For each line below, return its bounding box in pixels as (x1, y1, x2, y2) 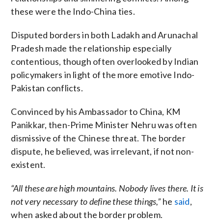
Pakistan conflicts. (11, 82, 83, 93)
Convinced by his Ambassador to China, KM (11, 106, 181, 117)
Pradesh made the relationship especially (11, 42, 172, 54)
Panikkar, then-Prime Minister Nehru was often (11, 119, 197, 130)
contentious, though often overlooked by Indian (11, 55, 199, 67)
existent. (11, 159, 46, 170)
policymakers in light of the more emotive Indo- (11, 69, 195, 80)
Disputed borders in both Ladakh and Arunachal (11, 29, 198, 40)
